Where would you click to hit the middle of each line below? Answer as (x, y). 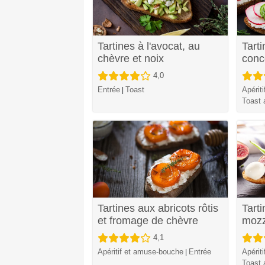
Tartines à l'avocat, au (149, 46)
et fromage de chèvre (148, 221)
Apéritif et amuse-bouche (140, 252)
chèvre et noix (131, 59)
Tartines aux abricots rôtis (158, 209)
